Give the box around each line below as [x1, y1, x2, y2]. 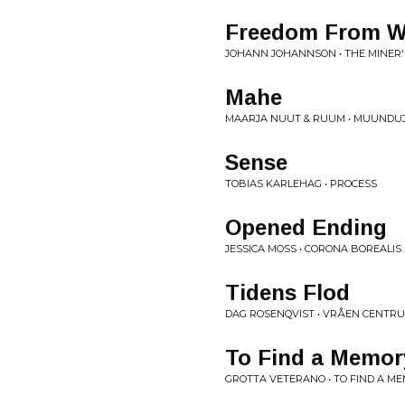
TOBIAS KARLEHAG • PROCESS [225, 177, 377, 190]
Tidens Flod [225, 280, 350, 305]
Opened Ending [225, 215, 387, 240]
